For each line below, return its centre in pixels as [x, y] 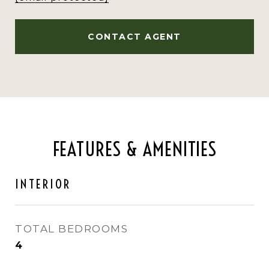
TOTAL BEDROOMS [71, 229]
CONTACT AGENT [134, 37]
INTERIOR [43, 184]
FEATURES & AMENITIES [134, 149]
